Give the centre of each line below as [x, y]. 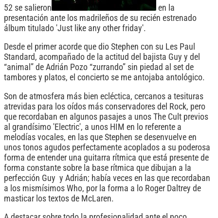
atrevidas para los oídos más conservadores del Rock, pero [105, 106]
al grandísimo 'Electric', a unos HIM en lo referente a [93, 127]
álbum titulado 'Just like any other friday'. [75, 28]
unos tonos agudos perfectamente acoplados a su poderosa [107, 147]
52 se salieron [28, 8]
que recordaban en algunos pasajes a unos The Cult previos [106, 117]
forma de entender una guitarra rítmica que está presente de [106, 157]
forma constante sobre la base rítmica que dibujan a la [98, 168]
